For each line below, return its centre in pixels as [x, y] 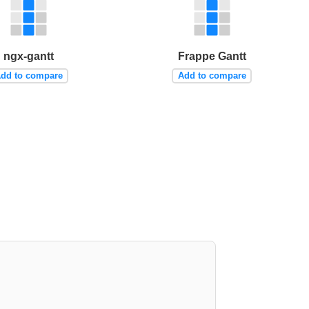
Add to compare [212, 76]
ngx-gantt [29, 56]
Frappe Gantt [212, 56]
